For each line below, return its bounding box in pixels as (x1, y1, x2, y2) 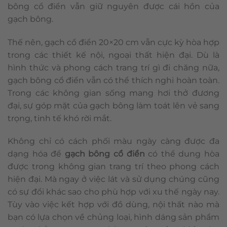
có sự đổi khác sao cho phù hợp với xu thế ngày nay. (8, 187, 219, 197)
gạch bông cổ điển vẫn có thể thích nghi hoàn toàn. (8, 75, 219, 85)
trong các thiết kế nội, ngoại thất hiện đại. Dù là (8, 50, 219, 60)
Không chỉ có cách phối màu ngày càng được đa (8, 136, 219, 146)
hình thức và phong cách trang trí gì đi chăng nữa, (8, 62, 219, 72)
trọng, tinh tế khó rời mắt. (8, 113, 111, 123)
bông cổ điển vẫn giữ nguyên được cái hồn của (8, 1, 219, 11)
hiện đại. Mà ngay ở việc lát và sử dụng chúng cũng (8, 174, 219, 184)
